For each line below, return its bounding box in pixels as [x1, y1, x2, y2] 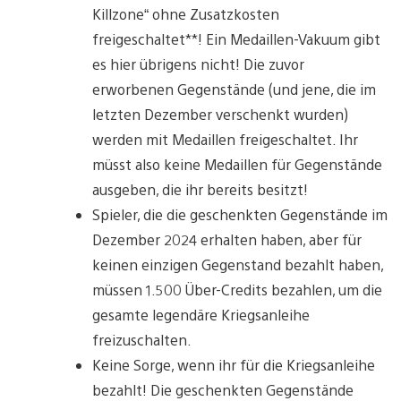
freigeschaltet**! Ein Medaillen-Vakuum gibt [92, 29, 380, 48]
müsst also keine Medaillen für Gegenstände [92, 154, 382, 174]
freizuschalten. [92, 329, 195, 349]
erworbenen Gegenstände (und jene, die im [92, 79, 376, 98]
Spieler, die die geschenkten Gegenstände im [92, 204, 388, 224]
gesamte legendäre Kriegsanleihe [92, 304, 310, 324]
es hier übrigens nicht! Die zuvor [92, 54, 304, 73]
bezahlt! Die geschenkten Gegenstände [92, 380, 354, 399]
